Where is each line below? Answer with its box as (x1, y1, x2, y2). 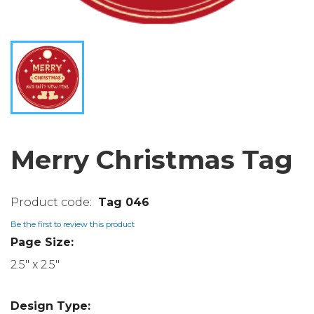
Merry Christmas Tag (11, 143, 293, 175)
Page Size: (11, 235, 74, 249)
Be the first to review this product (11, 219, 135, 230)
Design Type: (11, 299, 90, 313)
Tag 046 (98, 195, 149, 209)
